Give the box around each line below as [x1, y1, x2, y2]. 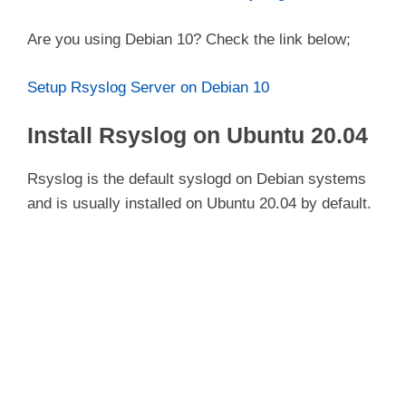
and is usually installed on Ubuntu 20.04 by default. [27, 195, 372, 213]
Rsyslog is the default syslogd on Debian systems [27, 170, 366, 188]
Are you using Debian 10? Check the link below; [27, 31, 351, 49]
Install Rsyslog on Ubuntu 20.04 [27, 123, 368, 149]
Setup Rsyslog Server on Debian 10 [27, 78, 269, 96]
